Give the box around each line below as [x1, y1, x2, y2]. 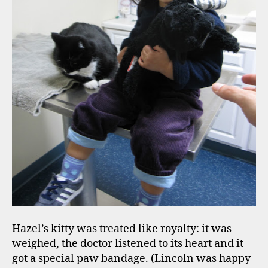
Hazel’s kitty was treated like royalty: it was [12, 221, 232, 236]
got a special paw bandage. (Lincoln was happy [12, 251, 251, 266]
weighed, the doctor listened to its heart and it [12, 236, 243, 251]
